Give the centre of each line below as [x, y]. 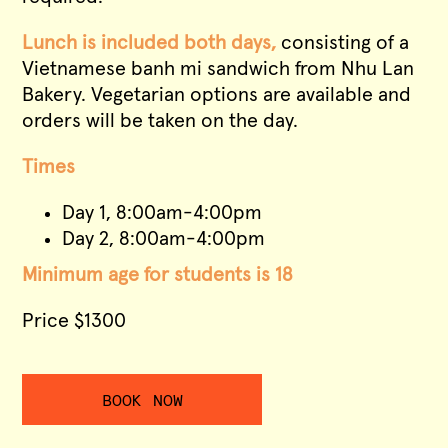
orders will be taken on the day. [160, 121]
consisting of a [343, 43]
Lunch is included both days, [149, 43]
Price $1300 [74, 321]
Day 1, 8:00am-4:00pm [162, 213]
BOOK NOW [142, 401]
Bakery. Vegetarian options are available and [217, 95]
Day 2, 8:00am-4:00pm [164, 239]
